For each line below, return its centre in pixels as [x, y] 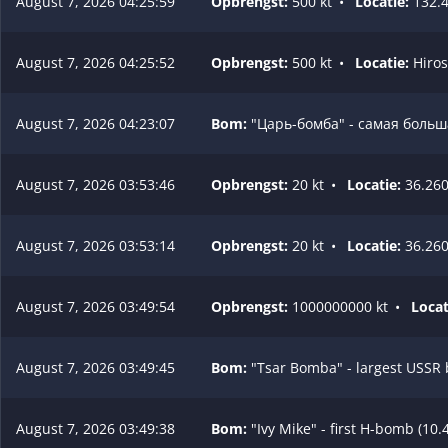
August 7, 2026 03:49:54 [95, 306]
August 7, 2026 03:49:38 [95, 428]
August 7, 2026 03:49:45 [95, 367]
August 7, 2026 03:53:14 [95, 245]
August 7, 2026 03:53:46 [95, 184]
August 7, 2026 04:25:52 [95, 62]
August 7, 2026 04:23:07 [95, 123]
